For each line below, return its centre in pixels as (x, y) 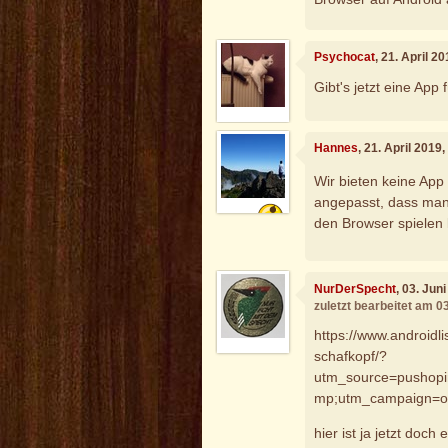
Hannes (336, 148)
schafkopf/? (351, 356)
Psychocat (345, 57)
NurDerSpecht (355, 288)
